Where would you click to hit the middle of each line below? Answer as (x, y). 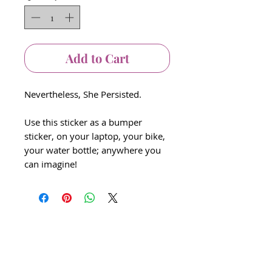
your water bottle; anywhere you (93, 150)
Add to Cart (97, 58)
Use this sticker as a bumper (83, 122)
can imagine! (51, 164)
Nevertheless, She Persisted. (83, 94)
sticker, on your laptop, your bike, (95, 136)
